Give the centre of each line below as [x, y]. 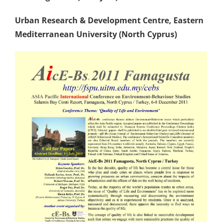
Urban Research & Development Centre [92, 20]
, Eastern [186, 20]
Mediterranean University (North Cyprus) [96, 34]
